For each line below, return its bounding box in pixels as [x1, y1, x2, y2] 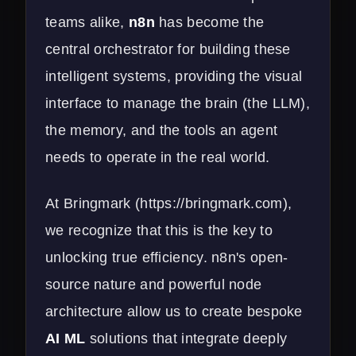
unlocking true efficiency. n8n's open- [45, 249, 288, 265]
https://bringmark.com [140, 195, 283, 211]
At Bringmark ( [45, 195, 141, 211]
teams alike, [45, 14, 129, 30]
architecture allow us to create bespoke [45, 303, 303, 319]
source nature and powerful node [45, 276, 262, 292]
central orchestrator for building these [45, 41, 291, 57]
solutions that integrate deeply [85, 330, 288, 346]
